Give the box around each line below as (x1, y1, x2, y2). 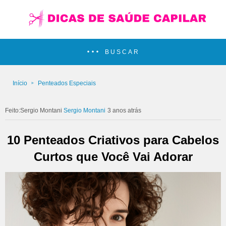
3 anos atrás (107, 107, 141, 114)
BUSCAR (105, 48, 140, 55)
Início (13, 80, 27, 87)
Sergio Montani (64, 107, 105, 114)
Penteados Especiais (38, 80, 96, 87)
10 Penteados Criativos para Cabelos (7, 133, 219, 147)
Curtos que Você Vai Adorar (33, 149, 193, 163)
